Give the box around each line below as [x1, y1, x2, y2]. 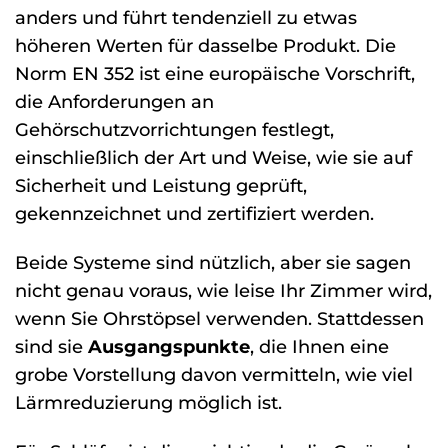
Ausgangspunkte [88, 335, 250, 357]
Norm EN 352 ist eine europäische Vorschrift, [15, 63, 415, 85]
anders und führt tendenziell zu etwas [15, 7, 357, 29]
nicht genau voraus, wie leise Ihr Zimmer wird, [15, 279, 432, 301]
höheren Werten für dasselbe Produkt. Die [15, 35, 396, 57]
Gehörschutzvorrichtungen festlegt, [15, 119, 334, 141]
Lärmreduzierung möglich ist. [15, 391, 282, 413]
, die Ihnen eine [250, 335, 389, 357]
